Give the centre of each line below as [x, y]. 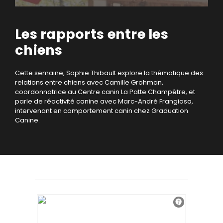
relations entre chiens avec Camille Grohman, [89, 83]
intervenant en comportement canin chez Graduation [102, 111]
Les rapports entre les [92, 34]
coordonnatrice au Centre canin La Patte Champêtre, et [105, 92]
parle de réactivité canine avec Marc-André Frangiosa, [104, 102]
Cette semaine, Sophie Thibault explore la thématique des [109, 73]
